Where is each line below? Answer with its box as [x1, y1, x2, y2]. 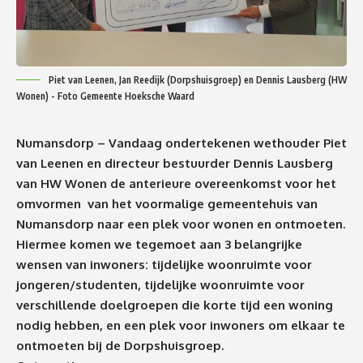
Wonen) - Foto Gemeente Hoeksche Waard [16, 89, 194, 102]
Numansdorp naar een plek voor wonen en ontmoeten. [16, 216, 345, 232]
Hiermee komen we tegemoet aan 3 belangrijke [16, 236, 302, 252]
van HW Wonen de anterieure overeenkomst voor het [16, 175, 336, 191]
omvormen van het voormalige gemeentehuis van [16, 195, 318, 211]
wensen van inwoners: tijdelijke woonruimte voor [16, 256, 312, 272]
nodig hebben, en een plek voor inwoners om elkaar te [16, 317, 345, 333]
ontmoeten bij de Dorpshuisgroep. [16, 337, 224, 353]
